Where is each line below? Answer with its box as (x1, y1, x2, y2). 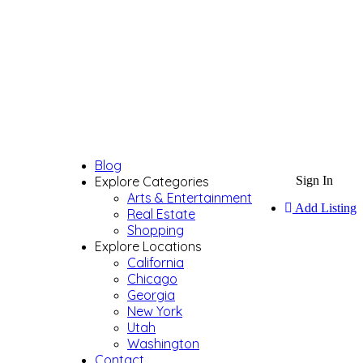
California (127, 254, 184, 271)
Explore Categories (95, 173, 209, 190)
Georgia (127, 287, 175, 303)
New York (127, 303, 182, 319)
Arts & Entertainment (127, 190, 252, 206)
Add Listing (293, 201, 357, 215)
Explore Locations (95, 238, 202, 254)
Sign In (296, 173, 333, 187)
